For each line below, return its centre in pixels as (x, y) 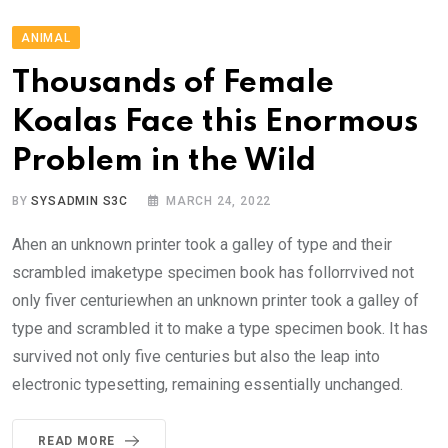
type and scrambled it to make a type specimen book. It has (220, 328)
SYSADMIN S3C (80, 200)
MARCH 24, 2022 (219, 200)
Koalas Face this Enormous (215, 122)
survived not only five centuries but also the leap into (196, 356)
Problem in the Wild (164, 161)
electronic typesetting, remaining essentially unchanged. (207, 384)
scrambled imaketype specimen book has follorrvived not (213, 272)
